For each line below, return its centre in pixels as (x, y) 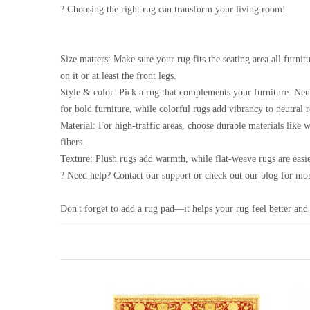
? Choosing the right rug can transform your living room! (173, 9)
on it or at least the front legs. (118, 75)
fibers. (73, 142)
